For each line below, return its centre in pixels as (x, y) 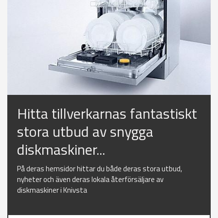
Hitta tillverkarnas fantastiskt (107, 114)
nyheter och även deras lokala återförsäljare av (90, 180)
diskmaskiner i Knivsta (52, 190)
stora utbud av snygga (85, 132)
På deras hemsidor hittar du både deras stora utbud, (100, 169)
